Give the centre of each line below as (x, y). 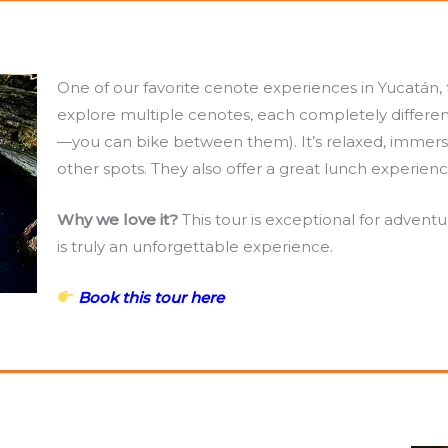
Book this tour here (151, 297)
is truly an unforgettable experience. (197, 246)
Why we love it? (120, 219)
